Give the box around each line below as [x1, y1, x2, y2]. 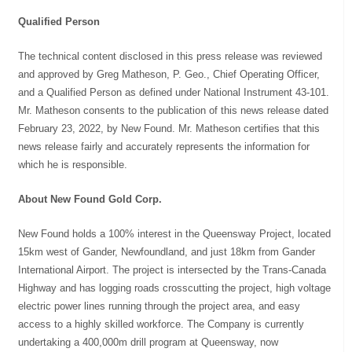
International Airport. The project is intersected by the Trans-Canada [18, 263, 327, 276]
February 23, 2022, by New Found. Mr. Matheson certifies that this [18, 122, 321, 134]
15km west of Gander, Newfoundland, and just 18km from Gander [18, 245, 316, 258]
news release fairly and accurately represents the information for [18, 140, 310, 152]
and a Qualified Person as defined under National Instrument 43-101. [18, 86, 330, 98]
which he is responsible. [18, 158, 128, 170]
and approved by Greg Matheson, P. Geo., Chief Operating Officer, [18, 68, 321, 80]
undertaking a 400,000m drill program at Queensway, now [18, 335, 279, 348]
